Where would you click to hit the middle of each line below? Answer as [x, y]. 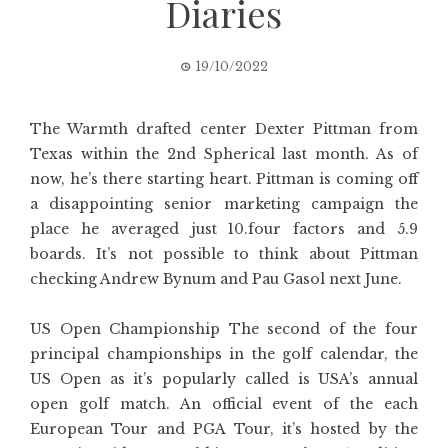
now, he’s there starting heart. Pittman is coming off [224, 179]
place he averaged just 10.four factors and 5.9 [224, 229]
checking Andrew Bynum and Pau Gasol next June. [216, 279]
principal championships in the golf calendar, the [224, 354]
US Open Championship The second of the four [224, 329]
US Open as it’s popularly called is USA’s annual [224, 379]
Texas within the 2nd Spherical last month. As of [224, 154]
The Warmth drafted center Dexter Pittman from [224, 129]
